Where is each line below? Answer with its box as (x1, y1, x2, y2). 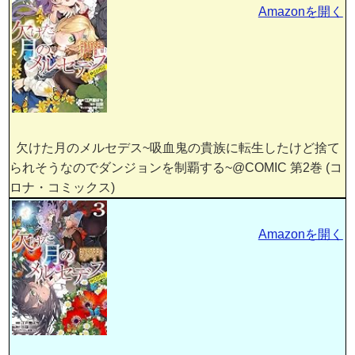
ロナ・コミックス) (10, 180, 116, 194)
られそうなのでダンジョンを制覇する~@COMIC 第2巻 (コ (10, 160, 343, 174)
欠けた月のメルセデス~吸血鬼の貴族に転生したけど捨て (10, 140, 341, 155)
